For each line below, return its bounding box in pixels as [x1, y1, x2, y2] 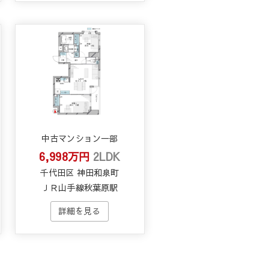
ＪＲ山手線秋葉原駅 [41, 181, 118, 194]
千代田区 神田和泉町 [40, 166, 119, 179]
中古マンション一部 [41, 132, 118, 145]
